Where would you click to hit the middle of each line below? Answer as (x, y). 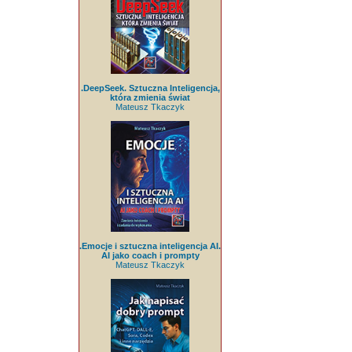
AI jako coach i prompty (150, 256)
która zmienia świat (150, 97)
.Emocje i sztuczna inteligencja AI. (150, 246)
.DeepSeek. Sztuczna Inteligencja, (150, 88)
